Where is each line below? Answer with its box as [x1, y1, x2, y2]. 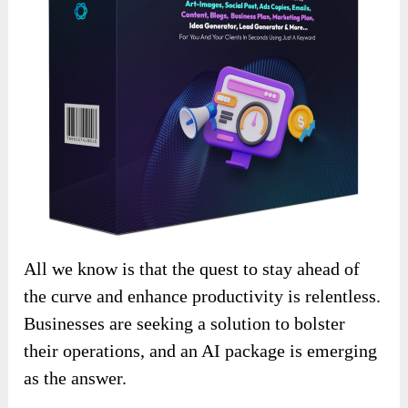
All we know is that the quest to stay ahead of [24, 259, 361, 280]
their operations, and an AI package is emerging [24, 341, 378, 362]
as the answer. [24, 368, 127, 389]
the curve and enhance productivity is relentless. [24, 286, 382, 307]
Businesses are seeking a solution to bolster [24, 313, 346, 334]
